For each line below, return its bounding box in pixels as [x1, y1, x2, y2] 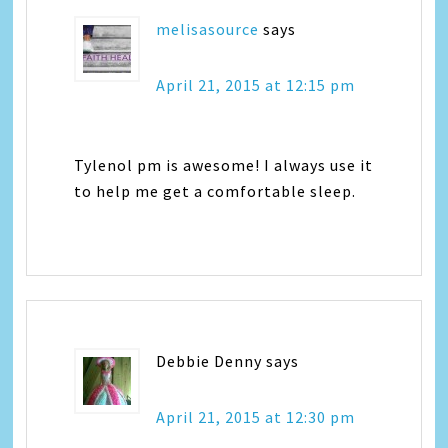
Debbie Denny [156, 350, 263, 371]
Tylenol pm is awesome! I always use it [74, 154, 374, 175]
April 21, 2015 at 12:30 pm [156, 406, 356, 427]
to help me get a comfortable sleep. [74, 180, 357, 201]
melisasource [156, 18, 260, 39]
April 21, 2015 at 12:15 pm [156, 74, 356, 95]
